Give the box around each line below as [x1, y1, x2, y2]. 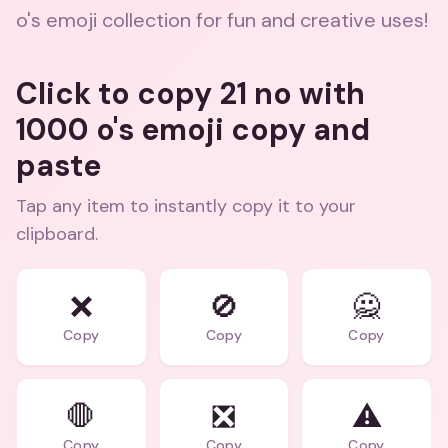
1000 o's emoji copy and [16, 110, 370, 149]
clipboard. [16, 222, 98, 246]
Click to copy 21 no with [16, 74, 365, 113]
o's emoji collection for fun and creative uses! [16, 7, 428, 33]
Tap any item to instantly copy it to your [16, 194, 356, 218]
